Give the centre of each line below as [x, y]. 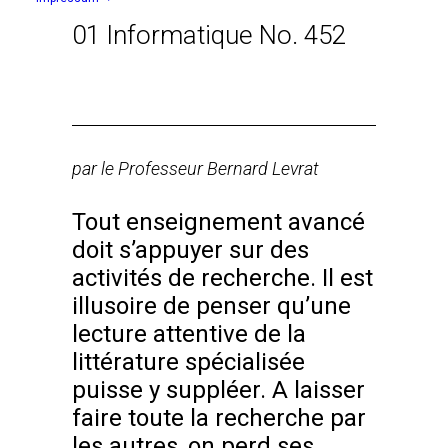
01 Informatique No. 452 [209, 35]
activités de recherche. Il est [222, 278]
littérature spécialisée [188, 362]
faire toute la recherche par [219, 418]
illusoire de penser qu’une [211, 306]
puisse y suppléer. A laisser [218, 390]
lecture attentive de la [189, 334]
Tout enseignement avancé [218, 222]
